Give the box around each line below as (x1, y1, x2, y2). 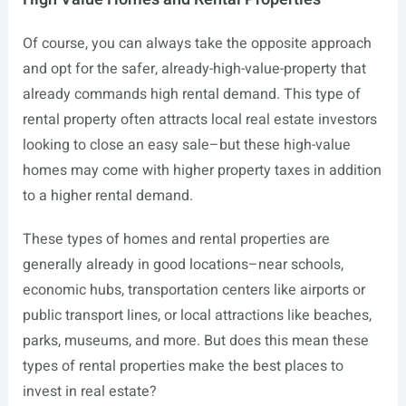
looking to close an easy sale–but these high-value (22, 134, 351, 157)
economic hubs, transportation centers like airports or (22, 279, 365, 302)
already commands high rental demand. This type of (22, 83, 361, 106)
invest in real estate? (22, 381, 157, 403)
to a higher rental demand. (22, 185, 193, 208)
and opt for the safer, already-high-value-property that (22, 58, 366, 81)
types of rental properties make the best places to (22, 355, 343, 378)
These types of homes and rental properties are (22, 228, 330, 251)
